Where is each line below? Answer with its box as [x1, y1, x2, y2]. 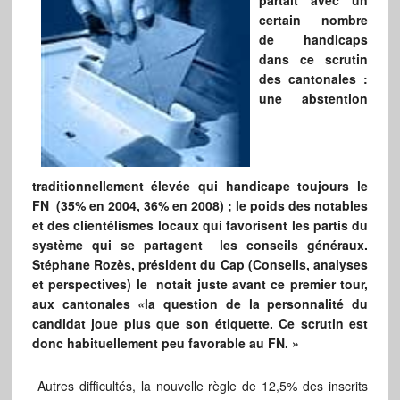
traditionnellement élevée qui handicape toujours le [31, 177, 369, 196]
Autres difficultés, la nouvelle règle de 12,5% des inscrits [31, 377, 369, 396]
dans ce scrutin [258, 50, 369, 68]
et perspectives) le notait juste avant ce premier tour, [31, 275, 369, 294]
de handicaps [258, 30, 369, 48]
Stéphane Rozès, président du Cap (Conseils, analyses [31, 255, 369, 274]
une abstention [258, 89, 369, 107]
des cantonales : [258, 70, 369, 87]
